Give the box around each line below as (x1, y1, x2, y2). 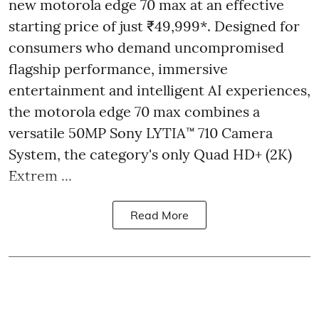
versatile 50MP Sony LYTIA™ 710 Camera (9, 123, 273, 142)
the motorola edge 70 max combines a (9, 102, 260, 120)
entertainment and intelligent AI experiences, (9, 80, 310, 99)
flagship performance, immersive (9, 59, 228, 78)
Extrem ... (9, 166, 72, 184)
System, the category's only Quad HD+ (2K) (9, 145, 292, 163)
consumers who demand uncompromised (9, 38, 284, 56)
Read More (130, 207, 189, 222)
